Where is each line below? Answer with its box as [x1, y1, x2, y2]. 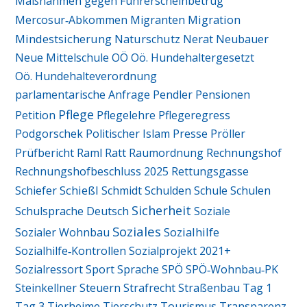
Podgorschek [15, 126, 84, 142]
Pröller [210, 126, 246, 142]
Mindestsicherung [15, 31, 112, 47]
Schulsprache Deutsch [15, 204, 130, 219]
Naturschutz [114, 32, 181, 47]
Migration [188, 12, 241, 28]
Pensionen [195, 87, 251, 103]
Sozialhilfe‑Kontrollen [15, 243, 127, 259]
